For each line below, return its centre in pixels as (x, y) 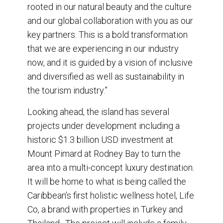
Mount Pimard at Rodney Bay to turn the (104, 153)
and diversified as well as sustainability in (106, 76)
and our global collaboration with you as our (110, 20)
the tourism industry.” (67, 90)
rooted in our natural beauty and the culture (110, 6)
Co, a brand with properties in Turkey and (105, 209)
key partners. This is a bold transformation (108, 34)
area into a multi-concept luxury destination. (111, 167)
